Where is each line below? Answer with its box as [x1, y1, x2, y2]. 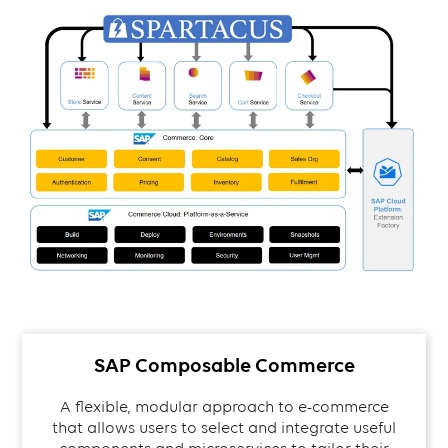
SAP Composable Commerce [93, 354, 355, 377]
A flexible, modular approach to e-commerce [59, 398, 389, 416]
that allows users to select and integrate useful [52, 419, 396, 437]
